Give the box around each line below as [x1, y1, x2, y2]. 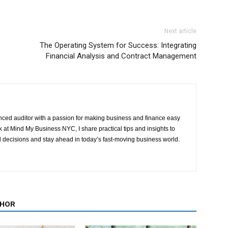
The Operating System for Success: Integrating [40, 41, 196, 50]
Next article [164, 27, 196, 35]
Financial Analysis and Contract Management [46, 51, 196, 61]
